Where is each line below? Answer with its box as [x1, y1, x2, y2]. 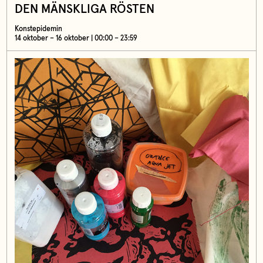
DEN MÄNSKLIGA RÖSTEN [14, 3, 154, 16]
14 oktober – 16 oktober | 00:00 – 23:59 [14, 34, 137, 42]
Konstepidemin [14, 25, 62, 33]
